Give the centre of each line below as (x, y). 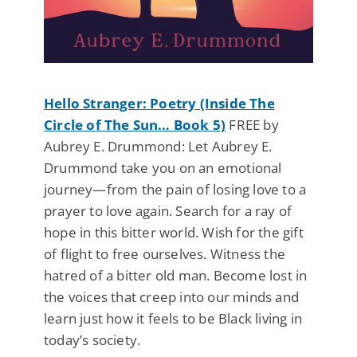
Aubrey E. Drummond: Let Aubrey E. (158, 147)
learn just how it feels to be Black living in (173, 319)
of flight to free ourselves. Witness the (165, 254)
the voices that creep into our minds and (172, 297)
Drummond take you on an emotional (163, 168)
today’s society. (92, 340)
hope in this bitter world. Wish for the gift (174, 233)
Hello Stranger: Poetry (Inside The (159, 104)
